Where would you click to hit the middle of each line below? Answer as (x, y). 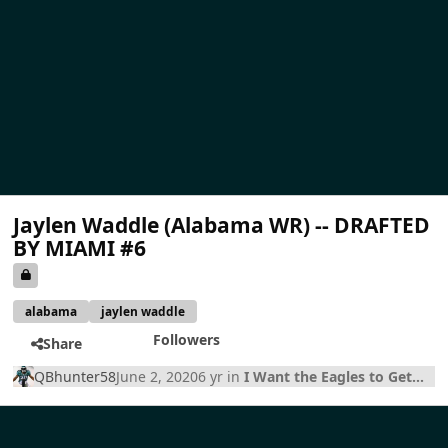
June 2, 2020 (157, 376)
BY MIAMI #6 (80, 247)
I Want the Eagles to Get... (334, 376)
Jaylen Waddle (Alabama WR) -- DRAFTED (222, 224)
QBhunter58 (75, 376)
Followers (186, 340)
